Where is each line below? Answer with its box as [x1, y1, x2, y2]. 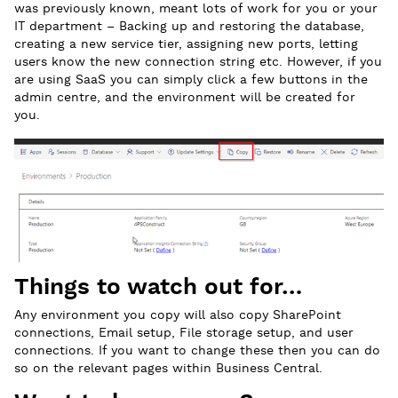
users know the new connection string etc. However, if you [14, 54, 382, 71]
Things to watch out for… [14, 272, 302, 302]
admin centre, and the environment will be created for [14, 90, 355, 107]
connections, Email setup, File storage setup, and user [14, 324, 354, 341]
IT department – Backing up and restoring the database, [14, 19, 364, 36]
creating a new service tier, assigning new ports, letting [14, 36, 358, 53]
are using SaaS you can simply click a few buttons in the [14, 72, 368, 89]
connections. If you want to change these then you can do [14, 342, 380, 359]
